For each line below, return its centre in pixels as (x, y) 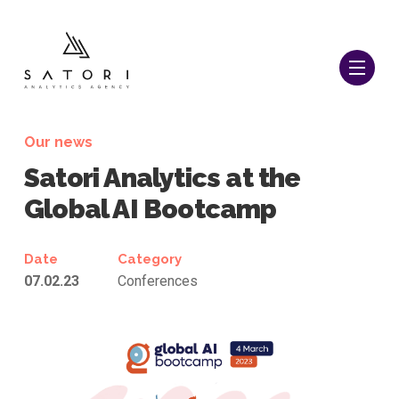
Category (149, 259)
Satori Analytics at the (163, 178)
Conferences (157, 281)
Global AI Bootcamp (151, 209)
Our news (58, 142)
